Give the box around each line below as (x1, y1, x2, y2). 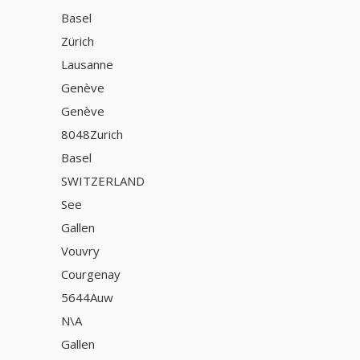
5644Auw (60, 288, 113, 305)
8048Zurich (60, 126, 123, 143)
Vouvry (60, 242, 100, 259)
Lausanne (60, 56, 113, 73)
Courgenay (60, 265, 121, 282)
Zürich (60, 33, 94, 50)
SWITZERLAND (60, 172, 145, 189)
